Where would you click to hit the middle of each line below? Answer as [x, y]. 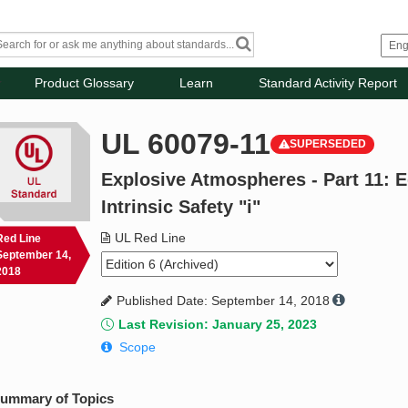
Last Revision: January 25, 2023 [218, 325]
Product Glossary [85, 83]
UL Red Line [151, 238]
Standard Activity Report [328, 83]
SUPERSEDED [328, 144]
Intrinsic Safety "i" [181, 207]
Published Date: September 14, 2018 [224, 301]
